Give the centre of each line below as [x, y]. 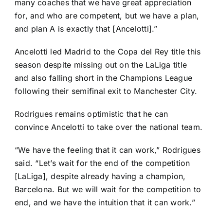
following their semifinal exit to [74, 91]
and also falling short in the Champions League [104, 78]
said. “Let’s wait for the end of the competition [102, 163]
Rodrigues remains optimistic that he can [91, 114]
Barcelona [34, 190]
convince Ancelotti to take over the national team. [109, 127]
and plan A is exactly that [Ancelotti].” [86, 29]
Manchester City [164, 91]
